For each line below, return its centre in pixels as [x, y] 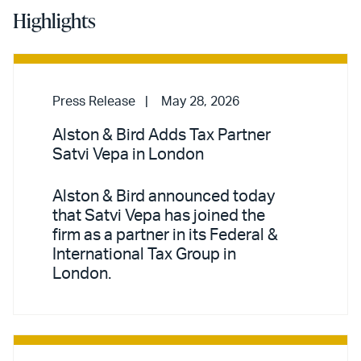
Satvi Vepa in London [128, 154]
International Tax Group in [144, 254]
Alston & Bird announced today [164, 196]
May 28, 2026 [200, 101]
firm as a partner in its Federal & [165, 235]
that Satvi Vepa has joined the [159, 216]
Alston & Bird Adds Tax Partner [162, 135]
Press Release [94, 101]
